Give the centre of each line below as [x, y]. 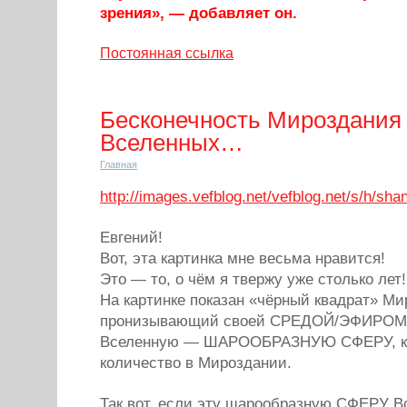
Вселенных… [172, 143]
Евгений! [131, 238]
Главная [119, 164]
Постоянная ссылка [167, 53]
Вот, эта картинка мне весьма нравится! [243, 258]
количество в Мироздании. [196, 363]
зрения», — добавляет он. [199, 13]
